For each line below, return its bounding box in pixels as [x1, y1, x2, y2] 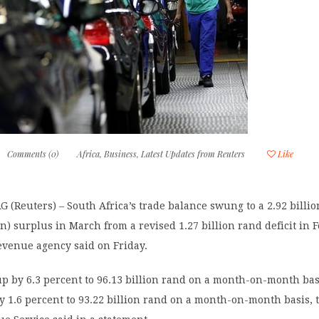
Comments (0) [7, 147, 59, 159]
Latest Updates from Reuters [141, 147, 246, 159]
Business [104, 147, 137, 159]
